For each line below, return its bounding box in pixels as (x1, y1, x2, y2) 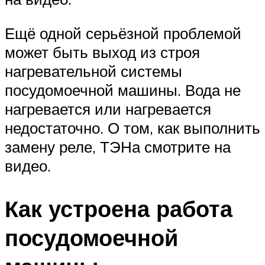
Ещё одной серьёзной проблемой (5, 23, 241, 43)
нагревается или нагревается (5, 99, 211, 118)
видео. (5, 156, 51, 175)
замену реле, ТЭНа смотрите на (5, 137, 231, 156)
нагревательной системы (5, 61, 182, 80)
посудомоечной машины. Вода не (5, 80, 241, 99)
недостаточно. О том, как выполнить (5, 118, 260, 137)
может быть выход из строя (5, 42, 200, 62)
